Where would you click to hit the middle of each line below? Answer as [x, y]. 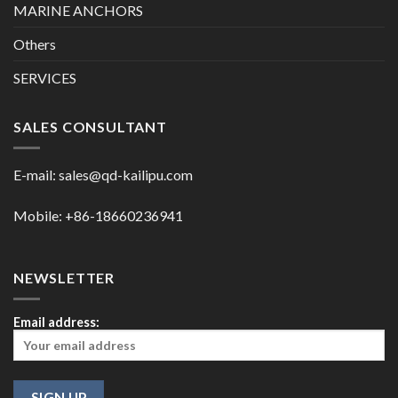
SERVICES [45, 77]
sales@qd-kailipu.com [126, 175]
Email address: [56, 322]
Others [35, 44]
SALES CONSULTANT [90, 126]
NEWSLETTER [64, 277]
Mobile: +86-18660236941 [98, 215]
